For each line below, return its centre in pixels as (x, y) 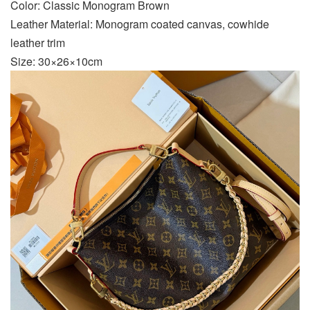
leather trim (38, 42)
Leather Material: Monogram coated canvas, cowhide (140, 24)
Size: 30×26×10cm (56, 61)
